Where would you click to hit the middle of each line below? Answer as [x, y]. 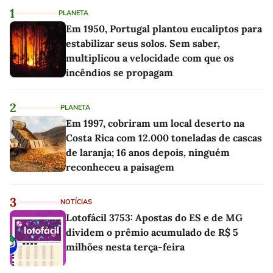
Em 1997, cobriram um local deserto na [155, 123]
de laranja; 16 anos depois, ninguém [148, 153]
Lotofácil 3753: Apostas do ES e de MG [154, 218]
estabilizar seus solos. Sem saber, [143, 44]
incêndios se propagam [119, 73]
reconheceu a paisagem [120, 167]
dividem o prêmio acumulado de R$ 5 [152, 232]
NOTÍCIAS [76, 202]
